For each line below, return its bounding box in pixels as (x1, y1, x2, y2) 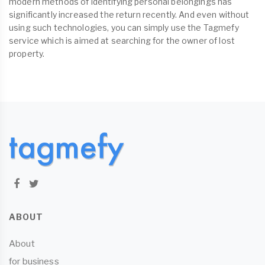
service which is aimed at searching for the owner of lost (9, 35, 235, 46)
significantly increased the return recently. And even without (9, 9, 250, 20)
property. (9, 49, 45, 59)
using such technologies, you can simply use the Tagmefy (9, 22, 239, 33)
